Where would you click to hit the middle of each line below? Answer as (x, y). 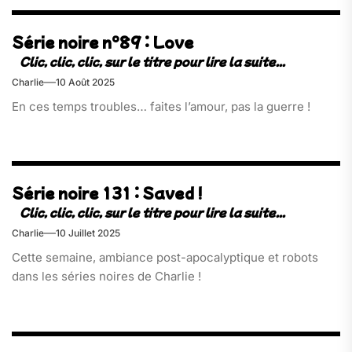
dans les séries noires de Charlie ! (106, 277)
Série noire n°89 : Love (103, 42)
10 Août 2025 (85, 82)
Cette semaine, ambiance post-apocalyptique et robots (165, 258)
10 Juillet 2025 (88, 233)
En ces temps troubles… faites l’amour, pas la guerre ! (161, 106)
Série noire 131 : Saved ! (107, 193)
